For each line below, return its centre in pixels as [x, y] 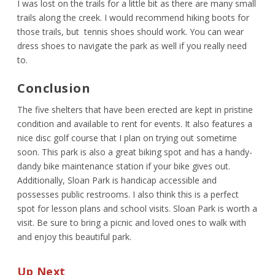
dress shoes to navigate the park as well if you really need [132, 46]
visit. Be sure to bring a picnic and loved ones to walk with [132, 223]
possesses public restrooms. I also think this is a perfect [128, 195]
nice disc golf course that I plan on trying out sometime [127, 138]
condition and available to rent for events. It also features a [135, 124]
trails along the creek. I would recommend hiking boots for [134, 18]
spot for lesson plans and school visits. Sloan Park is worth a [137, 209]
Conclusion [54, 88]
